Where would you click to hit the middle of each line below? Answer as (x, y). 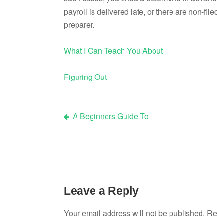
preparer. (79, 25)
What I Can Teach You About (113, 51)
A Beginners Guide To (110, 116)
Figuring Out (85, 77)
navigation (95, 147)
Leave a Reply (101, 191)
